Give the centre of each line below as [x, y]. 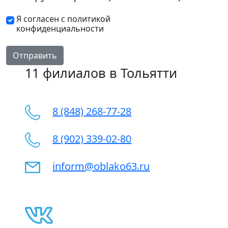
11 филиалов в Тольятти [101, 73]
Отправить [35, 55]
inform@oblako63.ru [101, 166]
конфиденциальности [60, 28]
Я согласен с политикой [63, 19]
